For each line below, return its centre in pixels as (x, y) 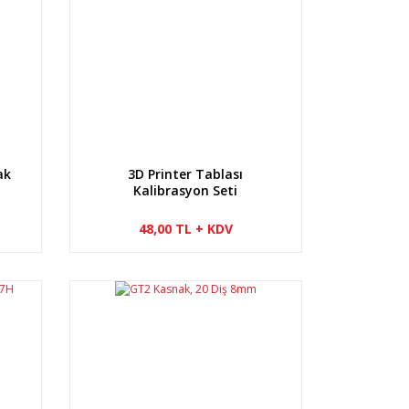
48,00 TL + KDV (185, 228)
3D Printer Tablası (186, 173)
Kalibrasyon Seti (186, 190)
